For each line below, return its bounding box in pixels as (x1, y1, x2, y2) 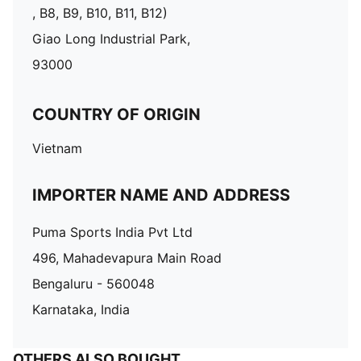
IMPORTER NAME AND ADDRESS (32, 185, 290, 205)
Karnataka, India (32, 301, 130, 317)
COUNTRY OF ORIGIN (32, 105, 201, 124)
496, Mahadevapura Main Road (32, 250, 222, 266)
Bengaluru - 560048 (32, 276, 155, 292)
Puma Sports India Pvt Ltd (32, 224, 193, 240)
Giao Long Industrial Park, (32, 31, 190, 47)
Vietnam (32, 140, 82, 156)
